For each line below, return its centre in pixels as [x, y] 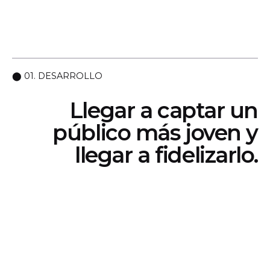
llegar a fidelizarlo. [166, 155]
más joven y [194, 133]
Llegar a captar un [164, 111]
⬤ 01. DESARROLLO [57, 76]
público [92, 133]
